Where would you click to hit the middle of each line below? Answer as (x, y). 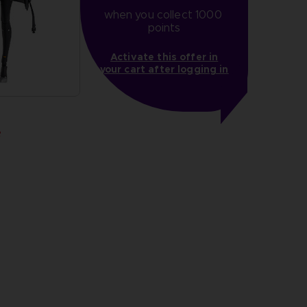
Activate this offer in (164, 57)
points (164, 28)
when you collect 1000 (163, 15)
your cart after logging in (164, 70)
